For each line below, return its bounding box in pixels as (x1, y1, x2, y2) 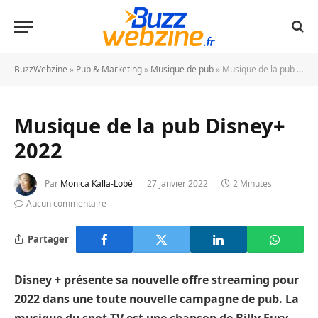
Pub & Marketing (76, 63, 142, 75)
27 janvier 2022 (147, 177, 208, 190)
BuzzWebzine (14, 63, 67, 75)
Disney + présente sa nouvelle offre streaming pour (14, 272, 299, 287)
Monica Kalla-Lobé (60, 177, 133, 190)
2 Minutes (233, 177, 272, 190)
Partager (28, 232, 69, 246)
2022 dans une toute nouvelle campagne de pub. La (14, 291, 299, 307)
